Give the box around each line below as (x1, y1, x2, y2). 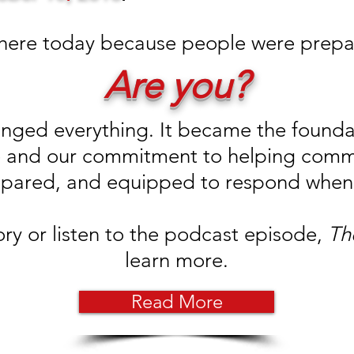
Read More (130, 290, 223, 313)
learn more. (125, 248, 228, 273)
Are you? (104, 63, 249, 107)
